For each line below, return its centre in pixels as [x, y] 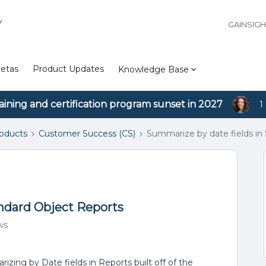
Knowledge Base [153, 69]
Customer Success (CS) [87, 134]
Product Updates [68, 69]
